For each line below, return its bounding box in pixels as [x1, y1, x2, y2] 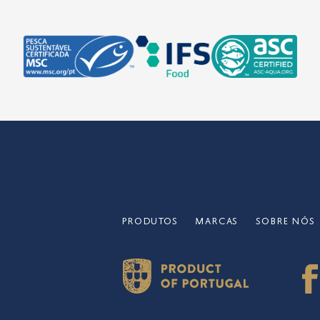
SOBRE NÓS [256, 218, 315, 226]
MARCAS [195, 218, 239, 226]
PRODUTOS [121, 218, 178, 226]
